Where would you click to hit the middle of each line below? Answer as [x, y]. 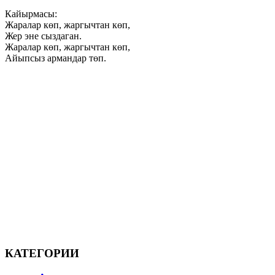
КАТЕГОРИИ [42, 254]
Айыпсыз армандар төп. [56, 58]
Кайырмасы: [31, 14]
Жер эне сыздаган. [43, 36]
